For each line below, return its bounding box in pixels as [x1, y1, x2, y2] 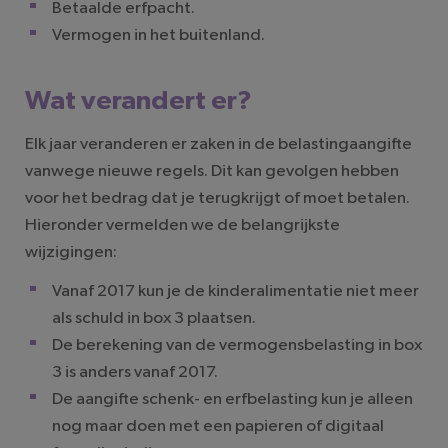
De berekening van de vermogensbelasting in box [51, 336, 422, 354]
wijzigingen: [25, 243, 117, 261]
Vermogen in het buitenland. [51, 26, 265, 44]
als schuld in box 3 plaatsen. [51, 309, 256, 327]
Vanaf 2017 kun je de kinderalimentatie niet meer [51, 282, 419, 300]
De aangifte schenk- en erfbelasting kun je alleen [51, 390, 413, 408]
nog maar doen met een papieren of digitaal [51, 417, 384, 435]
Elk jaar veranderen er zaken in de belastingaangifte [25, 135, 412, 153]
